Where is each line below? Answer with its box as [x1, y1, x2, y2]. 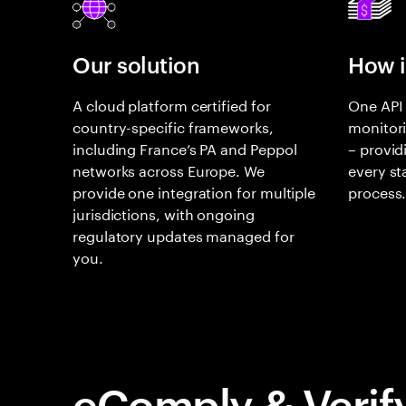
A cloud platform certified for [72, 92, 271, 115]
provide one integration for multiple [72, 179, 316, 202]
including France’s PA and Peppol [72, 136, 297, 159]
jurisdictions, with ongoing [72, 201, 255, 224]
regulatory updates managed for [72, 223, 295, 246]
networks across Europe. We [72, 158, 265, 180]
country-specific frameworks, [72, 114, 274, 137]
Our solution [72, 50, 200, 79]
